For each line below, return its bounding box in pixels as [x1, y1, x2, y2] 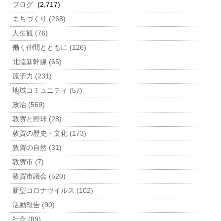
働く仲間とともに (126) [12, 44, 86, 51]
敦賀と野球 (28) [12, 115, 62, 123]
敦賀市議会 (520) [12, 173, 66, 180]
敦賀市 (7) [12, 158, 44, 166]
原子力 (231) [12, 73, 52, 80]
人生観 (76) [12, 30, 48, 37]
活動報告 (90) [12, 201, 55, 209]
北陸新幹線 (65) [12, 58, 62, 66]
